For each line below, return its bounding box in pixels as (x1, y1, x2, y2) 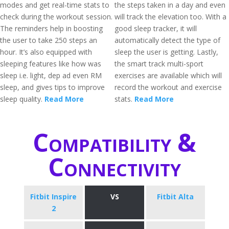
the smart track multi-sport (114, 59, 203, 68)
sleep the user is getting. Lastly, (114, 47, 218, 57)
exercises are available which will (114, 71, 222, 80)
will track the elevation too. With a (114, 12, 226, 21)
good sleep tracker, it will (114, 24, 197, 33)
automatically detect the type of (114, 35, 220, 45)
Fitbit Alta (157, 192, 194, 201)
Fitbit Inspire (30, 192, 77, 201)
